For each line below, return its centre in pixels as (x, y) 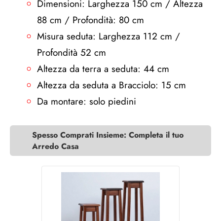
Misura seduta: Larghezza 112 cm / (109, 36)
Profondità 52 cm (72, 53)
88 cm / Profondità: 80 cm (91, 20)
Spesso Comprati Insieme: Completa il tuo (108, 135)
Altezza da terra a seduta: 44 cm (103, 69)
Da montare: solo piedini (87, 101)
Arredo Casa (55, 146)
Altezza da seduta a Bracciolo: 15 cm (111, 85)
